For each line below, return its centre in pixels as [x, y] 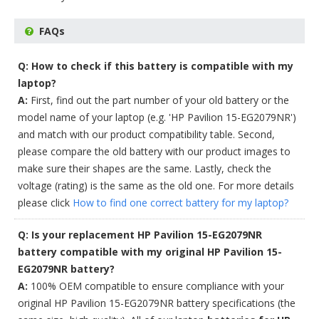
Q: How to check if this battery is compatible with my [156, 66]
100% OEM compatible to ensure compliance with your [156, 286]
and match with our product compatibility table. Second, [146, 134]
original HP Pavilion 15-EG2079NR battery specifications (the [157, 303]
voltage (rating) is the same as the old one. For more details [156, 185]
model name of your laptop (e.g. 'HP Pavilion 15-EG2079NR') [157, 117]
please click [45, 203]
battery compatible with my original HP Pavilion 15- [150, 252]
